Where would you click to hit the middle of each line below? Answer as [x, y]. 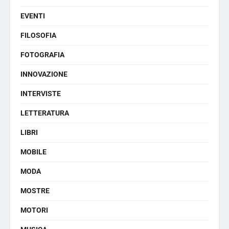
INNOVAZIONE [44, 74]
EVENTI [33, 16]
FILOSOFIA [38, 35]
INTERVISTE [41, 94]
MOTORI [34, 210]
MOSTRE [35, 191]
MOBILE [33, 152]
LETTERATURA [45, 113]
